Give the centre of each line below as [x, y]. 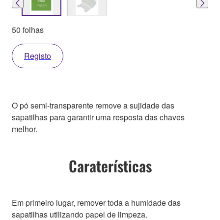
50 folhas [28, 29]
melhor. [25, 129]
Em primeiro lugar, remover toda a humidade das [96, 203]
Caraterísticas [110, 166]
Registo [38, 55]
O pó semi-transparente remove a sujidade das [93, 105]
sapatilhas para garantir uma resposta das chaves [98, 117]
